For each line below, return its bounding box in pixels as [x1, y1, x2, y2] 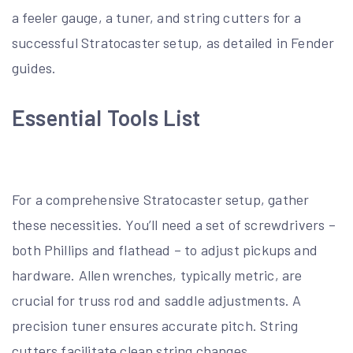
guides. [12, 58, 57, 76]
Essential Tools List [12, 103, 201, 131]
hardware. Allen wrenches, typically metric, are [12, 266, 303, 284]
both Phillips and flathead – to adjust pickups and [12, 240, 318, 258]
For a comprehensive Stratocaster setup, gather [12, 190, 310, 208]
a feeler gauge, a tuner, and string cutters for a [12, 8, 301, 26]
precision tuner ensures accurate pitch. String [12, 316, 299, 334]
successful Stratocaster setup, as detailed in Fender [12, 33, 335, 51]
